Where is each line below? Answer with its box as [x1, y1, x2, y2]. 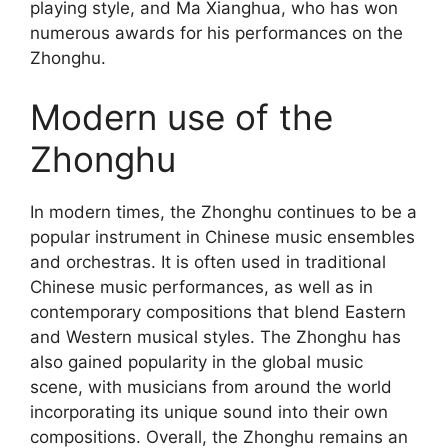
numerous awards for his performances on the [30, 22, 403, 43]
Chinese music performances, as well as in [30, 277, 373, 297]
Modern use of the [30, 96, 333, 138]
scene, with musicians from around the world [30, 377, 392, 397]
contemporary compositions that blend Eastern [30, 302, 406, 322]
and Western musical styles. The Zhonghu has [30, 327, 401, 347]
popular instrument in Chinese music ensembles [30, 227, 415, 247]
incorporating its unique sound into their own [30, 402, 388, 422]
